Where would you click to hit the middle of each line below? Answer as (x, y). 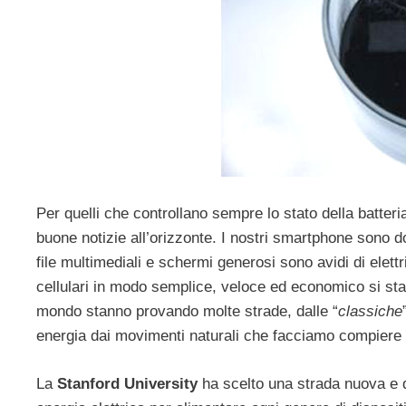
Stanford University (127, 383)
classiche (370, 312)
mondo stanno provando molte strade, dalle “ (187, 312)
